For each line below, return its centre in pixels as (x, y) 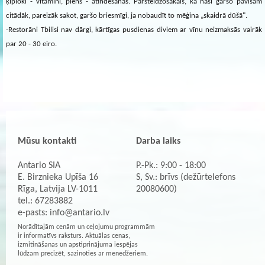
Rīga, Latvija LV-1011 (58, 189)
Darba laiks (158, 141)
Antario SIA (39, 165)
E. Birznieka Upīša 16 (58, 177)
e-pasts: (34, 213)
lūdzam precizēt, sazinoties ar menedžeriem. (83, 254)
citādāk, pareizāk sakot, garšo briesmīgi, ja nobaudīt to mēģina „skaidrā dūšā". (127, 15)
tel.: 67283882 (45, 201)
